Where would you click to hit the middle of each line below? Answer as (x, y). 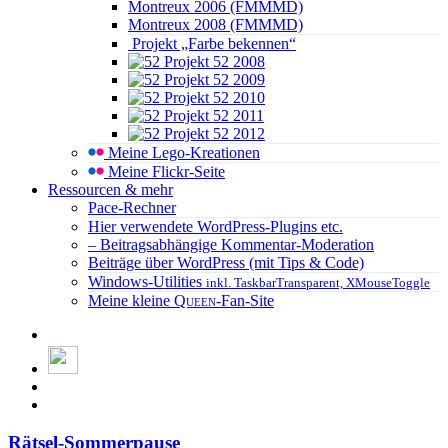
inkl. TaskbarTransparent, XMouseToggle (318, 282)
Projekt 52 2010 (212, 97)
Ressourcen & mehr (110, 189)
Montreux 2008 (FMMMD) (215, 24)
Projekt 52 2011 (212, 115)
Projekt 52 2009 (212, 79)
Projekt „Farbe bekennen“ (212, 43)
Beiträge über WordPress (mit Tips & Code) (226, 262)
